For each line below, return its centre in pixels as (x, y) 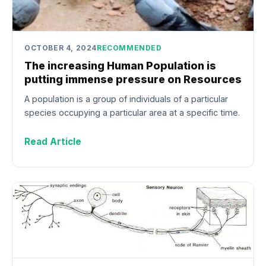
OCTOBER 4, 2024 (61, 48)
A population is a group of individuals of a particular (126, 99)
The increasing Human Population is (120, 65)
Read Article (53, 141)
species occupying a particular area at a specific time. (132, 112)
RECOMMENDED (129, 48)
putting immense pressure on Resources (133, 79)
